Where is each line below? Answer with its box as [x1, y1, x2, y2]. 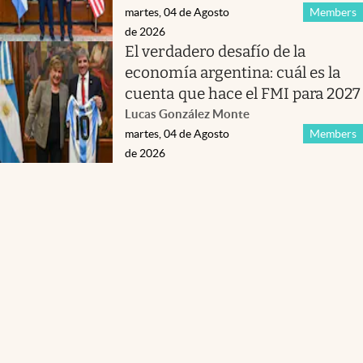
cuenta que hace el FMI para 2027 [125, 83, 361, 103]
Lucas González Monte [125, 106, 250, 121]
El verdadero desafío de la [125, 41, 306, 61]
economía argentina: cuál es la [125, 62, 341, 82]
